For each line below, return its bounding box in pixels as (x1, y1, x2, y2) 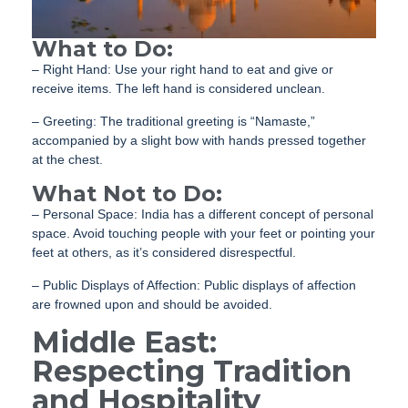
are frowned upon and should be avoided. (32, 296, 272, 311)
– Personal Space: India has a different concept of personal (32, 206, 373, 221)
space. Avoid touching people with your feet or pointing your (32, 225, 375, 240)
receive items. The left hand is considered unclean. (32, 80, 325, 96)
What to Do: (32, 35, 173, 62)
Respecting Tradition (32, 352, 352, 389)
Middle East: (32, 323, 217, 360)
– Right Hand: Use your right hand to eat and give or (32, 61, 333, 76)
